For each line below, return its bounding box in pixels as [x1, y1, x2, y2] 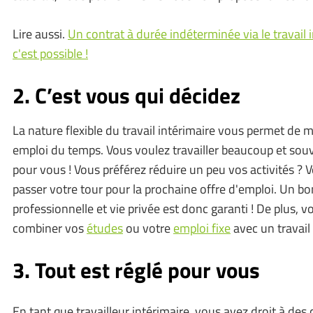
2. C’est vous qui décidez [13, 78, 240, 112]
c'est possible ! [13, 43, 88, 63]
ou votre [123, 218, 173, 238]
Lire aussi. [13, 24, 68, 43]
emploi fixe [173, 218, 231, 238]
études [87, 218, 123, 238]
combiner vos [13, 218, 87, 238]
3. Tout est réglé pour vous [13, 253, 260, 286]
